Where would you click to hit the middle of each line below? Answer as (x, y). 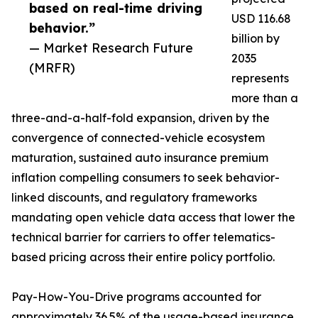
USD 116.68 (261, 19)
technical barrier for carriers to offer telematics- (143, 237)
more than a (265, 98)
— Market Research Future (111, 48)
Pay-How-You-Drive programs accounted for (136, 297)
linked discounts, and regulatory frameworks (134, 198)
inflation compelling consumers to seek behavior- (146, 178)
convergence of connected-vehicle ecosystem (138, 138)
